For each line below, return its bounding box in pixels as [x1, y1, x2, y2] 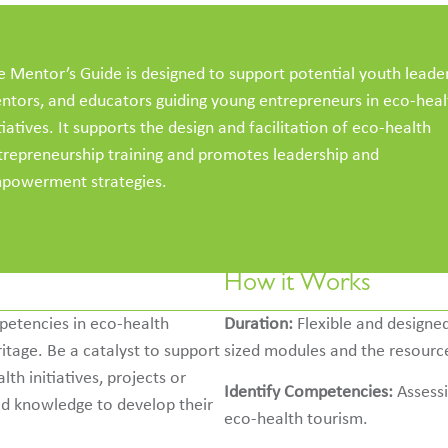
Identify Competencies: [224, 383, 393, 403]
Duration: [224, 314, 293, 334]
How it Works [224, 273, 371, 299]
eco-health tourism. [224, 410, 368, 430]
